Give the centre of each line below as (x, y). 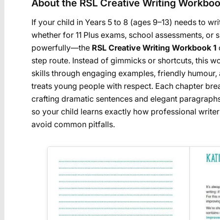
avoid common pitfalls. (73, 124)
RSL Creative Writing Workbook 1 (154, 48)
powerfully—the (62, 48)
